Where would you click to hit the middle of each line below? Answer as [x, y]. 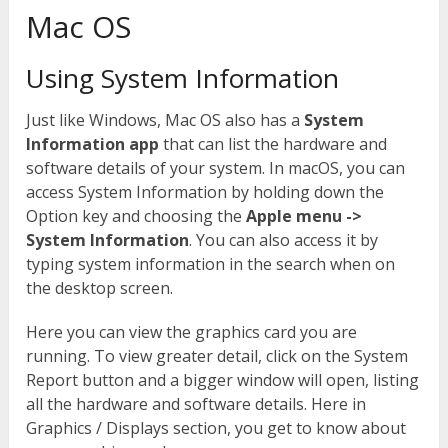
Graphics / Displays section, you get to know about [216, 427]
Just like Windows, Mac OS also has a [163, 119]
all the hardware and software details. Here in [196, 403]
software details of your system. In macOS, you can [216, 167]
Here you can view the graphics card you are [192, 331]
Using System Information [183, 77]
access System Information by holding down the [205, 191]
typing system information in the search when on [211, 263]
